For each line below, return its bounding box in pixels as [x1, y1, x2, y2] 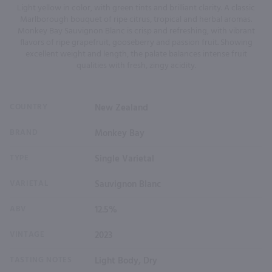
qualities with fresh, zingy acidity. [76, 58, 196, 73]
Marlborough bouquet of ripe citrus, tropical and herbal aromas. [20, 12, 252, 27]
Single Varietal [95, 151, 154, 166]
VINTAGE [10, 228, 45, 241]
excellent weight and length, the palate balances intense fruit [25, 47, 247, 61]
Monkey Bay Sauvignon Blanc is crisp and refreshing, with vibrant [17, 24, 255, 38]
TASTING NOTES [10, 253, 72, 267]
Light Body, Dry [95, 253, 157, 268]
